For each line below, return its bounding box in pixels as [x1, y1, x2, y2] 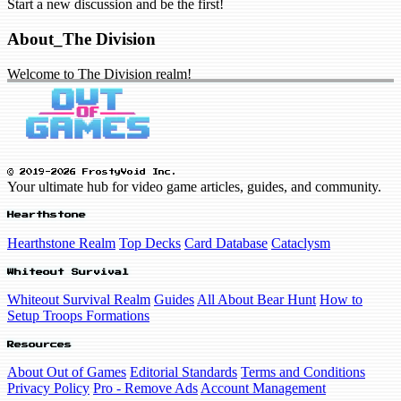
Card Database [184, 235, 268, 251]
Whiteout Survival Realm [7, 292, 150, 308]
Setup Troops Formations [7, 308, 149, 324]
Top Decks [119, 235, 181, 251]
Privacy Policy [7, 380, 90, 397]
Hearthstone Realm [7, 235, 115, 251]
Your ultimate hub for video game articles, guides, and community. [7, 178, 381, 194]
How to [320, 292, 363, 308]
